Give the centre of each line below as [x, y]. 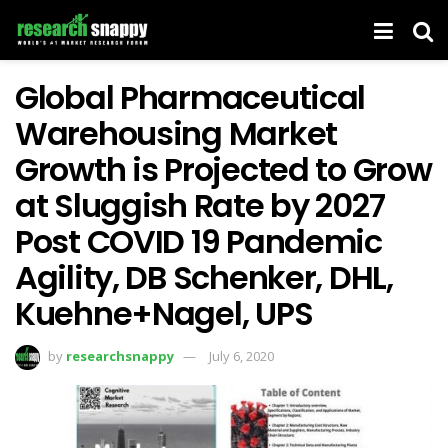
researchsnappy [120, 355]
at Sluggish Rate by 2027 [200, 205]
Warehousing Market [176, 133]
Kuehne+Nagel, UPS [164, 313]
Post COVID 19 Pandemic [198, 241]
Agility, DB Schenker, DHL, [204, 277]
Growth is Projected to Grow [223, 169]
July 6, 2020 [241, 355]
